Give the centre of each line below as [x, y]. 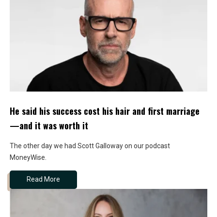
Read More [43, 179]
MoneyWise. [28, 157]
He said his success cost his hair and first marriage [105, 111]
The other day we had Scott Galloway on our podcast [90, 146]
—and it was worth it [49, 125]
